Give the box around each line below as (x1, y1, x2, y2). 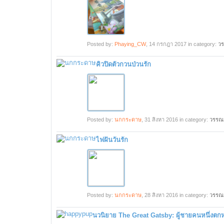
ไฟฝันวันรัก (96, 136, 128, 143)
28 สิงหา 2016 (144, 192, 178, 198)
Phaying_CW (114, 41, 146, 47)
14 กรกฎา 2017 (149, 41, 186, 47)
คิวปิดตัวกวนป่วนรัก (96, 60, 151, 68)
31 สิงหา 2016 (144, 116, 178, 122)
